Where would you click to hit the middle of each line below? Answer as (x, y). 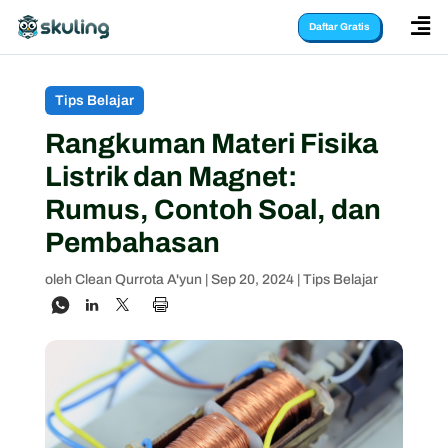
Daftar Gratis (339, 26)
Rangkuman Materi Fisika (211, 143)
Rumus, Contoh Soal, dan (212, 209)
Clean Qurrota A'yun (138, 279)
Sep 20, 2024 (252, 279)
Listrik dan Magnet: (170, 176)
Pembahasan (132, 242)
